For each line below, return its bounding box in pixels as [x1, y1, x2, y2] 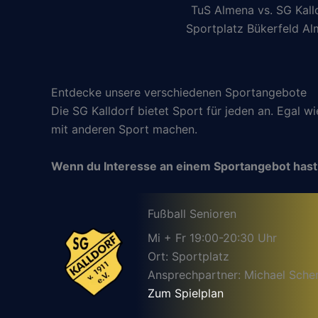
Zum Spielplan [148, 286, 224, 301]
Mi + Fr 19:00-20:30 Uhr [148, 231, 277, 246]
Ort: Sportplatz [148, 249, 229, 264]
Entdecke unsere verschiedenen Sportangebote [51, 85, 307, 99]
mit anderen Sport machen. [51, 122, 197, 136]
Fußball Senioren [148, 207, 236, 221]
